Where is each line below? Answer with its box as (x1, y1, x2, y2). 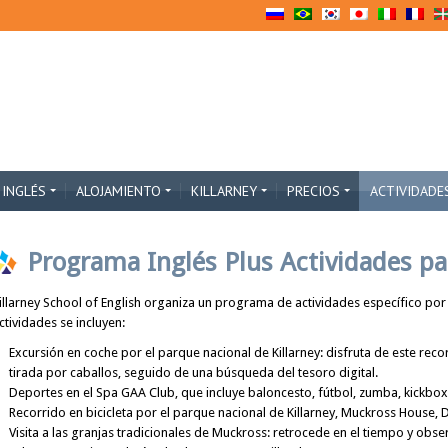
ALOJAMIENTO (76, 182, 161, 200)
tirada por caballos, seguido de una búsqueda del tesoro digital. (9, 365, 378, 380)
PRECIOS (287, 182, 340, 200)
